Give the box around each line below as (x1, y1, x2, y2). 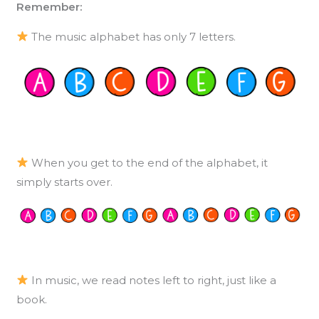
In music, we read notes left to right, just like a (28, 273, 276, 287)
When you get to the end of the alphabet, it (28, 155, 268, 169)
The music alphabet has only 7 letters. (28, 29, 236, 43)
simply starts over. (16, 174, 115, 189)
